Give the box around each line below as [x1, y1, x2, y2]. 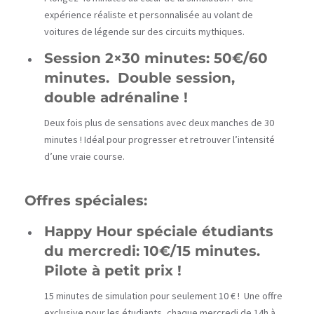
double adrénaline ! [44, 88, 188, 106]
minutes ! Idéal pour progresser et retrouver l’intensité [44, 132, 275, 146]
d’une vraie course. [44, 149, 125, 163]
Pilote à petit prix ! [44, 261, 182, 279]
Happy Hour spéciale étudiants [44, 222, 273, 240]
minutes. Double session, [44, 69, 235, 86]
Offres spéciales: [25, 191, 147, 209]
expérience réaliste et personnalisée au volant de [44, 8, 253, 21]
